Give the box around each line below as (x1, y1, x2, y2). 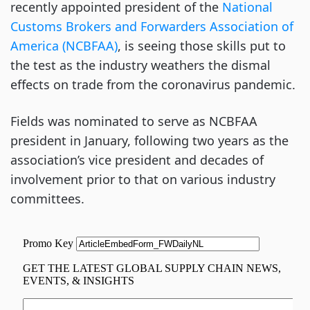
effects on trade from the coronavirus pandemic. (10, 76, 295, 93)
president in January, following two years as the (10, 132, 289, 149)
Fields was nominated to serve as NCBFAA (10, 113, 257, 129)
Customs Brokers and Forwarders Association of (10, 18, 293, 35)
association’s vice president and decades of (10, 152, 264, 168)
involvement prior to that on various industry (10, 171, 275, 188)
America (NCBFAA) (10, 37, 118, 54)
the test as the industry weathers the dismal (10, 57, 271, 73)
